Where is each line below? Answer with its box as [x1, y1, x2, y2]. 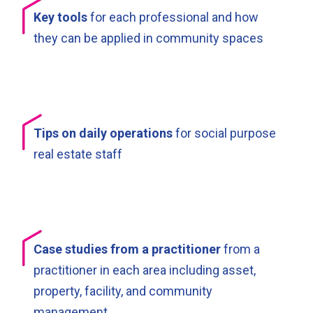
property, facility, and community [34, 283, 212, 298]
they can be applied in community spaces [34, 30, 263, 45]
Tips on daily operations [34, 125, 173, 140]
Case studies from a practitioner [34, 241, 221, 256]
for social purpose [173, 125, 276, 140]
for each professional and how [87, 9, 259, 24]
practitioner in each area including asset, [34, 262, 256, 277]
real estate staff [34, 146, 122, 161]
